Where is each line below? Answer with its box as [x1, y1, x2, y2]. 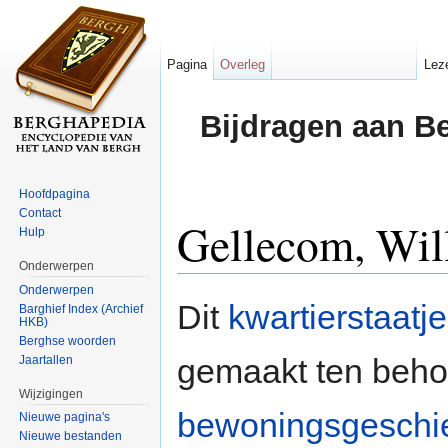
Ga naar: [177, 273, 237, 290]
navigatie [237, 273, 294, 290]
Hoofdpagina [19, 186, 91, 201]
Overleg [220, 57, 266, 72]
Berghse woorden [19, 333, 117, 348]
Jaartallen [19, 352, 74, 367]
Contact [19, 205, 62, 220]
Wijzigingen [19, 386, 84, 401]
